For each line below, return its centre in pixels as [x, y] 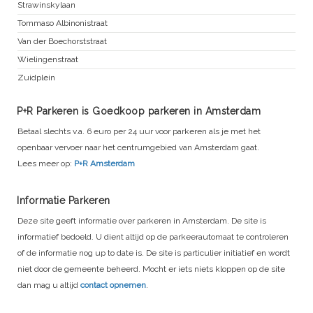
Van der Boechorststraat [62, 42]
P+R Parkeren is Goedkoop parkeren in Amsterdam [139, 111]
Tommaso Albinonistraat [63, 23]
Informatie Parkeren [64, 201]
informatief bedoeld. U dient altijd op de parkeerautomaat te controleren [153, 237]
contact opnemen [113, 285]
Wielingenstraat [48, 60]
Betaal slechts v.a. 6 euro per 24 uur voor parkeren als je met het [139, 132]
